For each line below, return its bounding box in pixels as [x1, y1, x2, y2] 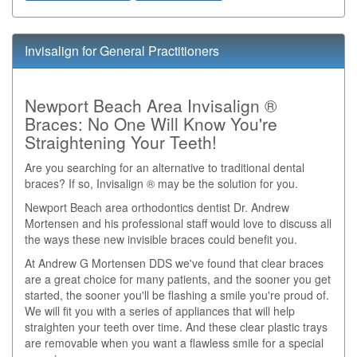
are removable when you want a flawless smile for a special [25, 335, 324, 351]
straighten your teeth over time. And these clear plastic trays [25, 319, 328, 335]
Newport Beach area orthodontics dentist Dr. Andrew [25, 199, 289, 215]
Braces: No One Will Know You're [25, 112, 277, 135]
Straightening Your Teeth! [25, 130, 217, 154]
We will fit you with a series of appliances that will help [25, 303, 295, 319]
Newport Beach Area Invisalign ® [25, 93, 277, 117]
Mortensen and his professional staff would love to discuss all [25, 215, 331, 231]
